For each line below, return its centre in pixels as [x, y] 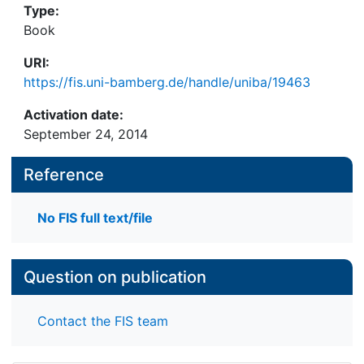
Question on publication [115, 277]
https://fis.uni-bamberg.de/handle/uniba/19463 [167, 82]
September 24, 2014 [86, 134]
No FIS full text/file [95, 218]
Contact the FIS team [103, 321]
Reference [64, 175]
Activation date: [74, 115]
